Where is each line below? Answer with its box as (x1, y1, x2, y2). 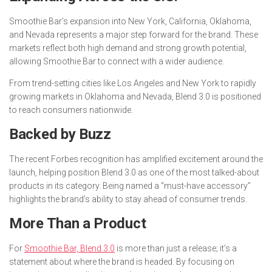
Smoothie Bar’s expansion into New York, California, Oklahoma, (9, 16, 251, 27)
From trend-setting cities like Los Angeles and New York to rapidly (9, 78, 256, 89)
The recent (9, 154, 51, 165)
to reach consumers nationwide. (9, 105, 133, 115)
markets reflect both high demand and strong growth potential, (9, 43, 246, 53)
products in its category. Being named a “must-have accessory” (9, 181, 251, 191)
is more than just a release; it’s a (115, 243, 237, 254)
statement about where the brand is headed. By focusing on (9, 257, 234, 267)
